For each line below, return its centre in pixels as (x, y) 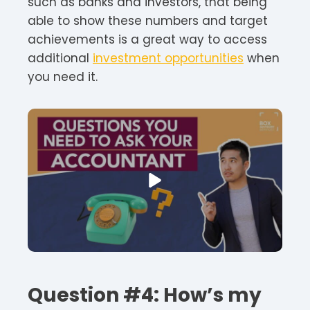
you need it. (63, 76)
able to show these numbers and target (148, 20)
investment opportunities (168, 58)
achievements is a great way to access (147, 39)
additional (60, 58)
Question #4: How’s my (145, 295)
